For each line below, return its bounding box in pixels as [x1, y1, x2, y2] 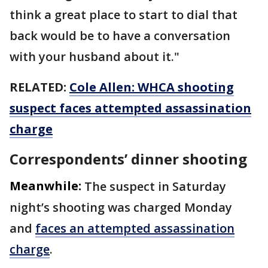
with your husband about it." [10, 48, 179, 65]
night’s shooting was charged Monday [10, 199, 232, 215]
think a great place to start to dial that [10, 6, 237, 23]
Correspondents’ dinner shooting [10, 148, 247, 169]
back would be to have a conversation [10, 27, 230, 44]
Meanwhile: [10, 177, 81, 194]
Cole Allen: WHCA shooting [69, 78, 234, 95]
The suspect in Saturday [84, 178, 226, 194]
